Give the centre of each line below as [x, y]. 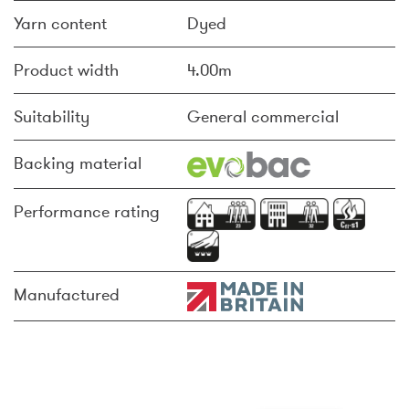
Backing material [78, 163]
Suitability [52, 117]
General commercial [263, 117]
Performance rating [87, 212]
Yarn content [60, 24]
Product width [66, 70]
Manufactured [67, 295]
